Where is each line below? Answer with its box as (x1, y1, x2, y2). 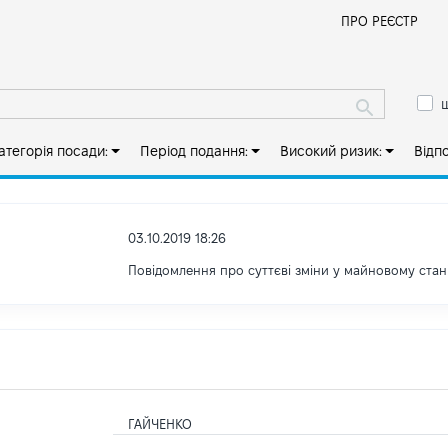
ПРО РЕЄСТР (341, 14, 418, 28)
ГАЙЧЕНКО (128, 417, 193, 431)
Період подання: (139, 143, 248, 159)
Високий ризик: (279, 143, 382, 159)
